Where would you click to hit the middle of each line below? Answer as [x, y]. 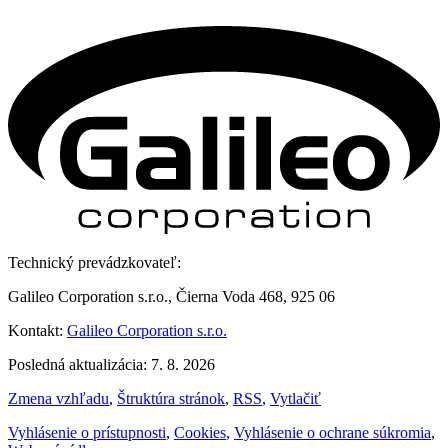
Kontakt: [37, 330]
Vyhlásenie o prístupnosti [87, 432]
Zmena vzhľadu [58, 398]
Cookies [200, 432]
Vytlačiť [295, 398]
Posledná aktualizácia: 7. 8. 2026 [111, 364]
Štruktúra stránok [171, 398]
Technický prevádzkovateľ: [94, 262]
